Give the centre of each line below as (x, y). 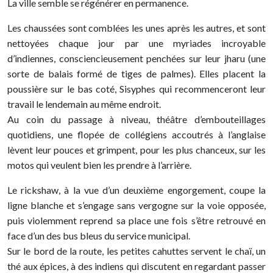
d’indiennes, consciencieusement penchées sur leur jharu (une (136, 58)
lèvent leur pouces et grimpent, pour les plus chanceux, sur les (136, 150)
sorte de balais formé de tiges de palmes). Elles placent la (136, 73)
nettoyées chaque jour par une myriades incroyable (136, 43)
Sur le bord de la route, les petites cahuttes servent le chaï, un (136, 251)
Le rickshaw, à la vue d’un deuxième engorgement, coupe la (136, 190)
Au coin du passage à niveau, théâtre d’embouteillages (136, 119)
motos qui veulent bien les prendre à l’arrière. (99, 165)
